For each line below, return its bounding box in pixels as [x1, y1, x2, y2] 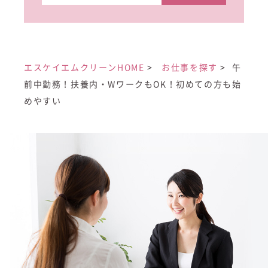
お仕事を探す [162, 63, 218, 72]
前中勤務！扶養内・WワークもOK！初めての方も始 [24, 80, 242, 89]
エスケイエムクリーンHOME [24, 63, 145, 72]
